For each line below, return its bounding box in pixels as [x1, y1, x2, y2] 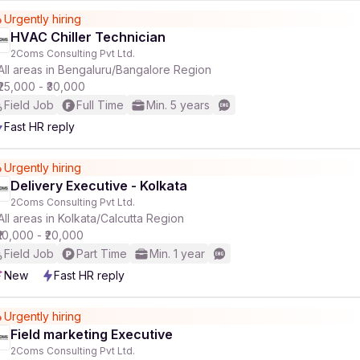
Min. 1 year [149, 247, 205, 260]
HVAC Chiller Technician [10, 29, 166, 45]
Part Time [76, 247, 127, 260]
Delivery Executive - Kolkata [10, 178, 187, 194]
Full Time [76, 98, 124, 112]
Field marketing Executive [10, 326, 173, 342]
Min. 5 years [146, 98, 210, 112]
